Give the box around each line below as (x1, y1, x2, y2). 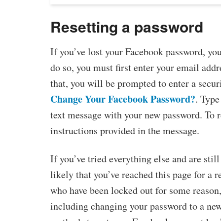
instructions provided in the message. (50, 124, 199, 138)
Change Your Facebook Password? (50, 92, 195, 107)
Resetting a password (50, 16, 203, 37)
